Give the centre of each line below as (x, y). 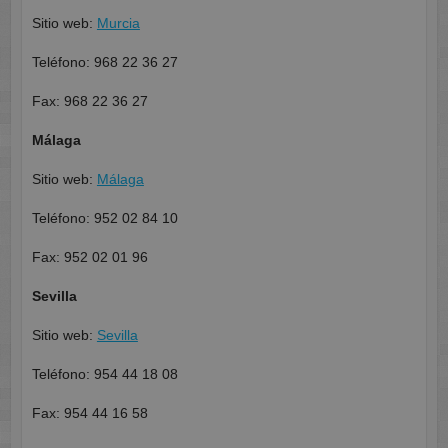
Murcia (118, 23)
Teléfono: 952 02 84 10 (104, 218)
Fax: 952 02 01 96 (89, 257)
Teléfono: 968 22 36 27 (104, 62)
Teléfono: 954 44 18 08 (104, 374)
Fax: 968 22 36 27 (89, 101)
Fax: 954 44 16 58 (89, 413)
